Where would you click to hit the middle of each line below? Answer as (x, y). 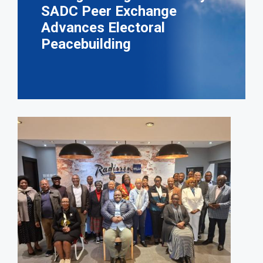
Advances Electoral (103, 28)
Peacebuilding (86, 44)
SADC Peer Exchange (109, 11)
